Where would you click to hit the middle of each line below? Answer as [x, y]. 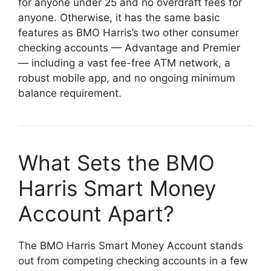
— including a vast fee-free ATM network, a [124, 63]
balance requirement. [70, 93]
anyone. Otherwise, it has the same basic [119, 18]
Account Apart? [96, 214]
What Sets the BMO [116, 163]
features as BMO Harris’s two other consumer [129, 33]
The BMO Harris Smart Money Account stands [131, 246]
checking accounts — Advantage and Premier [129, 48]
